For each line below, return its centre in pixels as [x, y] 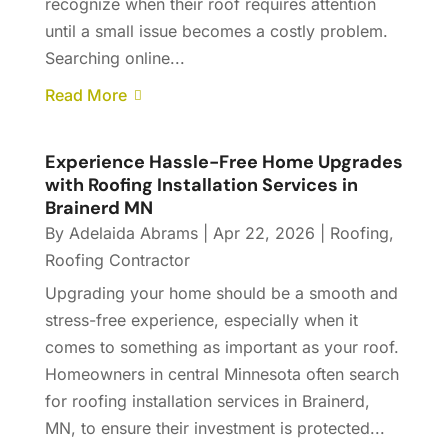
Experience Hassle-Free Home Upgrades [223, 162]
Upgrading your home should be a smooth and [221, 293]
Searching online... [114, 58]
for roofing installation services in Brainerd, [207, 401]
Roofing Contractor [117, 260]
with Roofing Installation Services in [201, 185]
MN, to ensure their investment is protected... [214, 428]
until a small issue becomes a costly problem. [216, 31]
